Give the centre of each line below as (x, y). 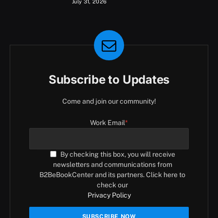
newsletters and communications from (112, 164)
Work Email (108, 122)
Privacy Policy (109, 195)
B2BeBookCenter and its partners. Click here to (112, 174)
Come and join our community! (109, 101)
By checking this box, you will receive (118, 154)
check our (112, 185)
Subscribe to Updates (109, 79)
